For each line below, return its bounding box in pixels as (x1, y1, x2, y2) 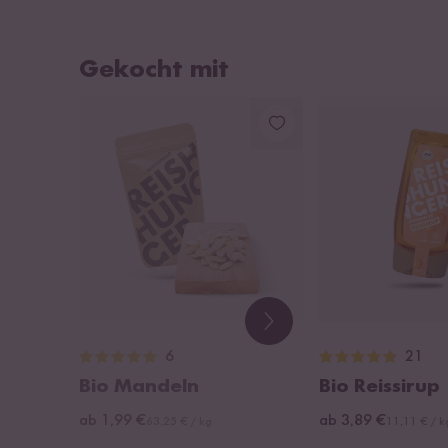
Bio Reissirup (319, 377, 441, 398)
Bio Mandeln (79, 377, 199, 398)
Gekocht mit (79, 57, 229, 83)
